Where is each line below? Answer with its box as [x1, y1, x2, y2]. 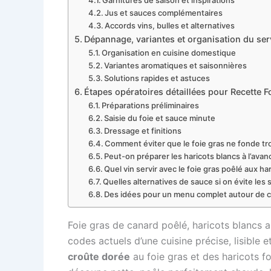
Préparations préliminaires [102, 100, 200, 111]
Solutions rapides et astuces [104, 73, 211, 83]
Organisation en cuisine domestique [102, 48, 237, 58]
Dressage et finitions [104, 126, 182, 136]
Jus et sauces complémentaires [105, 8, 223, 18]
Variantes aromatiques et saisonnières [104, 60, 247, 71]
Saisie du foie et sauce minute [104, 113, 216, 123]
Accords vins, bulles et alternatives [105, 21, 235, 31]
